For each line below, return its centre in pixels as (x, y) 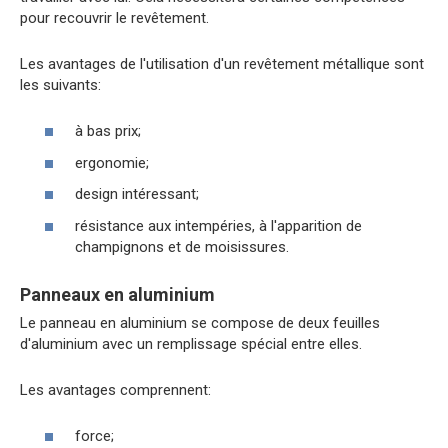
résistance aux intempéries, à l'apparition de (218, 225)
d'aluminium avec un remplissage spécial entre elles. (191, 343)
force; (94, 436)
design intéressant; (137, 194)
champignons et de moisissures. (182, 246)
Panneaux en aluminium (117, 294)
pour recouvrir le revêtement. (114, 17)
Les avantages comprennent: (115, 389)
